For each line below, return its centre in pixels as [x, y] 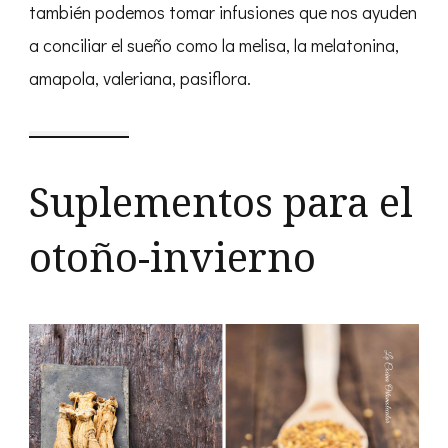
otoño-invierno [172, 256]
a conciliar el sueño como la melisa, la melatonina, [214, 44]
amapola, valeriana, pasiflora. [140, 77]
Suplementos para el [221, 201]
